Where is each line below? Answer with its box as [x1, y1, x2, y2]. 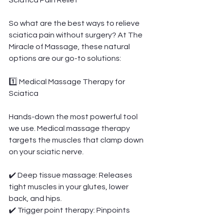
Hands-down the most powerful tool [9, 113, 139, 121]
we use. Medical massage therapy [9, 125, 131, 132]
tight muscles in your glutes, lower [9, 183, 130, 191]
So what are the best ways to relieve [9, 19, 141, 27]
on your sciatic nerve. [9, 148, 84, 156]
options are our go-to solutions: [9, 54, 121, 62]
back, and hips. [9, 195, 62, 202]
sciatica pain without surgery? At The [9, 31, 144, 39]
